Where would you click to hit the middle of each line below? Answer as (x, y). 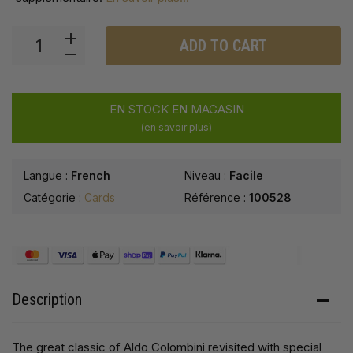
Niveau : (207, 176)
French (91, 176)
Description (47, 300)
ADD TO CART (223, 46)
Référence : (217, 198)
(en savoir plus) (176, 128)
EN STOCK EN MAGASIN (176, 110)
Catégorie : (54, 198)
